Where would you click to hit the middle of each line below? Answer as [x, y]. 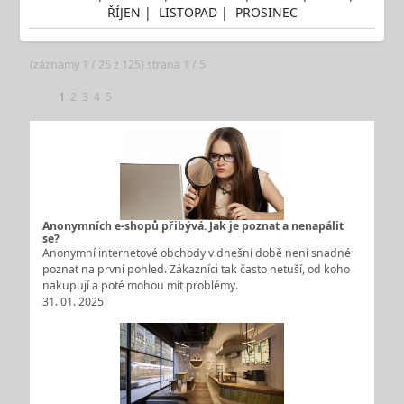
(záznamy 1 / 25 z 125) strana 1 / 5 [117, 65]
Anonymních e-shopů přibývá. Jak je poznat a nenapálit [193, 225]
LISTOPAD [189, 12]
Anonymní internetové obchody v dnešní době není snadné [196, 252]
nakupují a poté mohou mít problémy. [140, 285]
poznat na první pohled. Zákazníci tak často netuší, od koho [196, 269]
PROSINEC [266, 12]
